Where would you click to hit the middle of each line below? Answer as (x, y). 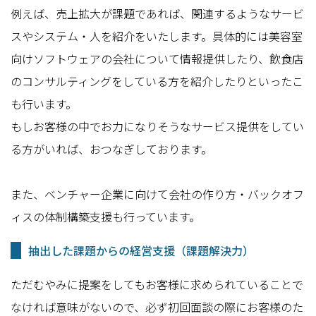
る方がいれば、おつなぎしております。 (112, 149)
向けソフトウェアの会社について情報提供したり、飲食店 (157, 59)
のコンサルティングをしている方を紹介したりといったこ (157, 81)
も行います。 (44, 104)
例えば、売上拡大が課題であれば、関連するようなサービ (158, 13)
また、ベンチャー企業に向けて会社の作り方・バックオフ (158, 194)
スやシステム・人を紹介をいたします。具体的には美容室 (157, 36)
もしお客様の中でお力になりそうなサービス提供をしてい (158, 126)
